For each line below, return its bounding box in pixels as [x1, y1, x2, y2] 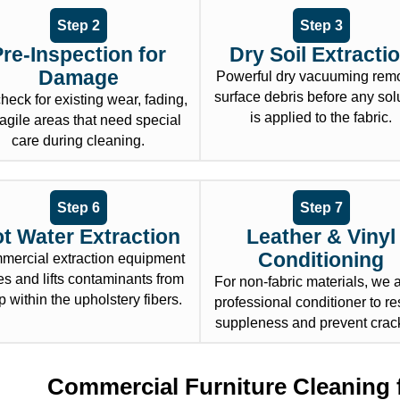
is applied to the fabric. [250, 110, 393, 126]
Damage [37, 66, 119, 90]
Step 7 [299, 200, 343, 216]
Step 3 [299, 18, 343, 34]
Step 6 [56, 200, 100, 216]
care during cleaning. [12, 133, 146, 149]
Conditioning [258, 248, 385, 272]
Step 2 [56, 18, 100, 34]
